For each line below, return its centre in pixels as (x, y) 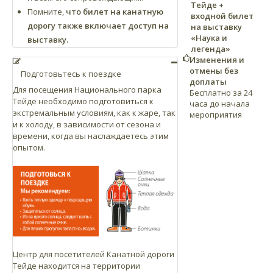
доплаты (208, 81)
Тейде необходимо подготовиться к (83, 101)
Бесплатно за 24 (221, 92)
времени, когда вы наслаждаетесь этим (91, 136)
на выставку (216, 27)
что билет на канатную (115, 12)
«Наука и (209, 37)
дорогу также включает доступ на (98, 26)
